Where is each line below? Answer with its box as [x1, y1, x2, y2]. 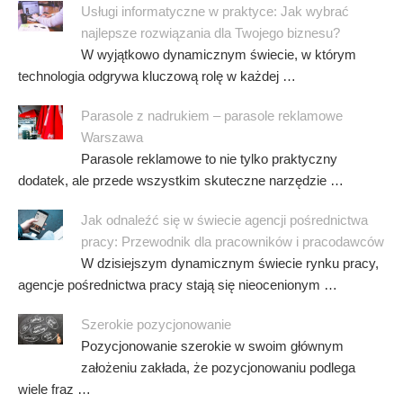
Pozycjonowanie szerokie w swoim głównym [81, 338, 344, 354]
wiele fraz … [18, 381, 91, 398]
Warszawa [81, 130, 143, 146]
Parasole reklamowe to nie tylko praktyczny [81, 151, 337, 167]
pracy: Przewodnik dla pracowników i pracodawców [81, 234, 384, 250]
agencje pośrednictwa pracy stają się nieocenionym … [18, 277, 337, 293]
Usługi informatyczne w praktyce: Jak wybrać [81, 4, 349, 20]
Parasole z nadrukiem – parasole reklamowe [81, 108, 343, 124]
